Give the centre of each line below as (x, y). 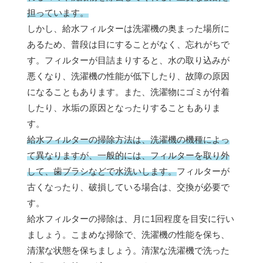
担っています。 (58, 13)
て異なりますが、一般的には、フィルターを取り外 (128, 156)
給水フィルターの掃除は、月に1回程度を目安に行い (131, 219)
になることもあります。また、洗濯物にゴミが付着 (128, 92)
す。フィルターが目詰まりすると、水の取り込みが (128, 60)
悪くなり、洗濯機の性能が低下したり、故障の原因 (128, 76)
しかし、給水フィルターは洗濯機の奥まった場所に (128, 29)
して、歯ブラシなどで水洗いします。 (102, 171)
